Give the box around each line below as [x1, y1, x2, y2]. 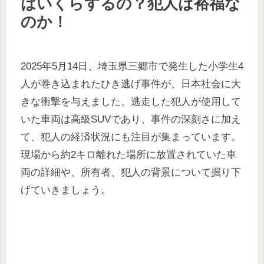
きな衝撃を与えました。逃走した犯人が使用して [21, 96, 241, 108]
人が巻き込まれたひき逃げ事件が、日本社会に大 [21, 78, 241, 90]
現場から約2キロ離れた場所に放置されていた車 [21, 149, 236, 161]
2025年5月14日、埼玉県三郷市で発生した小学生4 [21, 61, 243, 72]
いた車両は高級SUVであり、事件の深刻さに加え [21, 114, 241, 126]
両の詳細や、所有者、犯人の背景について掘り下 [21, 167, 241, 179]
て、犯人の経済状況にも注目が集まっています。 [21, 131, 241, 143]
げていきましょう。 [21, 184, 111, 196]
